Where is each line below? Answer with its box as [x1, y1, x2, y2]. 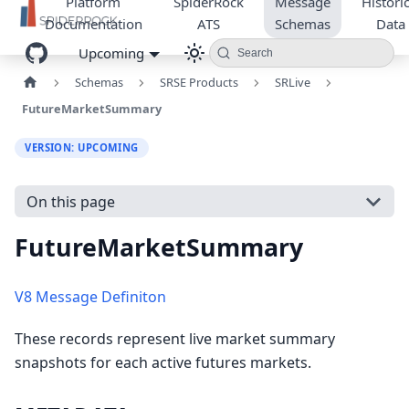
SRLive [274, 74, 310, 90]
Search [236, 47, 273, 59]
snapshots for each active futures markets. [15, 352, 311, 373]
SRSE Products [159, 74, 238, 90]
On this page [26, 191, 115, 212]
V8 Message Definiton [15, 287, 166, 308]
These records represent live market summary [15, 329, 335, 350]
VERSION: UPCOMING [25, 140, 139, 154]
